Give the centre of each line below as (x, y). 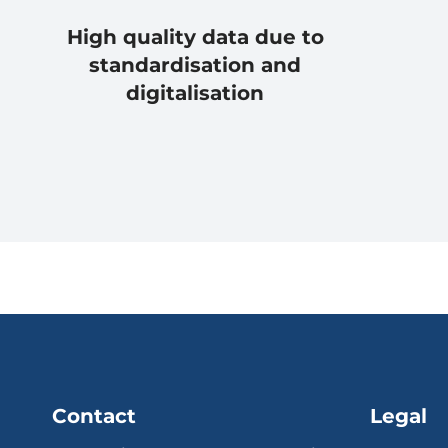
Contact (94, 415)
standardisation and (195, 65)
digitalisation (195, 93)
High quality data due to (195, 37)
